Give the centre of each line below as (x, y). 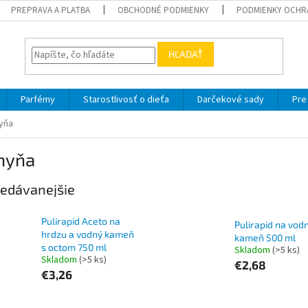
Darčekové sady (231, 100)
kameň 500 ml (265, 238)
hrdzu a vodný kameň (88, 234)
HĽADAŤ (186, 54)
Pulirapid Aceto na (81, 221)
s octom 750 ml (74, 247)
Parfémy (38, 100)
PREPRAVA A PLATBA (51, 10)
